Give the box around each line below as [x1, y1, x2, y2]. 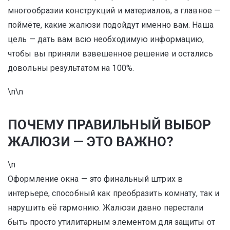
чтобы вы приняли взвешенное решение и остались [8, 49, 213, 59]
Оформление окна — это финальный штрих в [8, 174, 183, 184]
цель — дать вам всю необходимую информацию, [8, 34, 204, 44]
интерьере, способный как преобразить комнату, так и [8, 188, 220, 198]
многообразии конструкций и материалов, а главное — [8, 6, 221, 15]
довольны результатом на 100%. [8, 63, 134, 73]
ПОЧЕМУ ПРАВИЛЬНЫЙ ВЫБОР [8, 117, 212, 132]
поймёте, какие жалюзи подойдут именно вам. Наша [8, 20, 214, 30]
